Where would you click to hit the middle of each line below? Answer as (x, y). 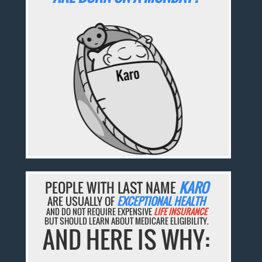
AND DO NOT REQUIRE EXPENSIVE (100, 212)
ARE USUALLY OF (82, 201)
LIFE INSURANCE (180, 212)
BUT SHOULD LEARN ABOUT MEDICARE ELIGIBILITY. (126, 221)
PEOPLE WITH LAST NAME (112, 188)
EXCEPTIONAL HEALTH (161, 201)
